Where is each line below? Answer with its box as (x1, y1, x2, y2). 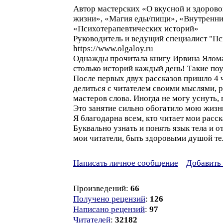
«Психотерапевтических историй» (73, 24, 199, 33)
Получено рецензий (73, 194, 145, 204)
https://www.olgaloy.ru (73, 44, 153, 53)
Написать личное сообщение (73, 158, 178, 168)
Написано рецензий (73, 205, 145, 214)
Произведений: (73, 184, 130, 193)
